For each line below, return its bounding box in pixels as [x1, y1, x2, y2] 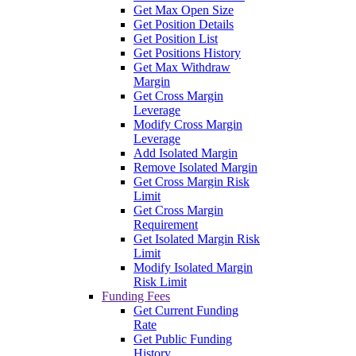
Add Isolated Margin [133, 145, 238, 160]
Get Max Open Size [133, 2, 234, 17]
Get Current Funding [133, 303, 238, 317]
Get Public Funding [133, 331, 232, 346]
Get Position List [133, 31, 218, 45]
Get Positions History [133, 45, 241, 60]
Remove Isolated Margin [133, 160, 257, 174]
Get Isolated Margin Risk [133, 231, 260, 246]
